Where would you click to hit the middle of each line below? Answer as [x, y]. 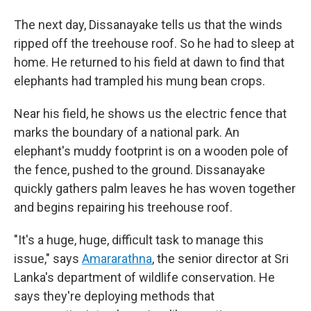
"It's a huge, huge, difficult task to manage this [139, 240]
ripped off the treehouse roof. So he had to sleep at [154, 43]
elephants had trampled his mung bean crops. [140, 81]
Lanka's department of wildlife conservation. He [144, 277]
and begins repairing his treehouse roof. [123, 207]
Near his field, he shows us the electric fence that [150, 114]
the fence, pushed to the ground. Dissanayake [140, 170]
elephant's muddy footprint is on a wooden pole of [151, 151]
